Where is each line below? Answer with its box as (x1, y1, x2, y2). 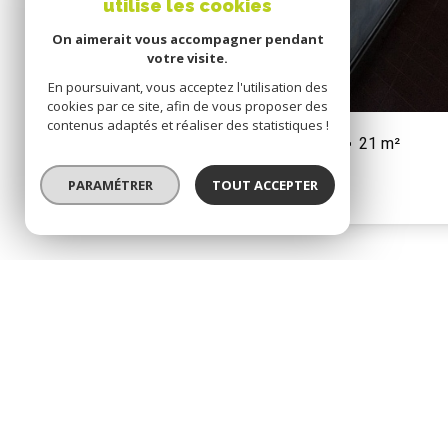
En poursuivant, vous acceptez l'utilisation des (47, 78, 328, 96)
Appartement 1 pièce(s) (60, 134, 225, 153)
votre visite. (147, 49, 228, 67)
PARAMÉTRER (67, 176, 153, 194)
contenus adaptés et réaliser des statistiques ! (46, 116, 329, 134)
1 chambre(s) (245, 134, 338, 153)
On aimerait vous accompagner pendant (51, 30, 324, 48)
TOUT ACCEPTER (211, 176, 318, 194)
